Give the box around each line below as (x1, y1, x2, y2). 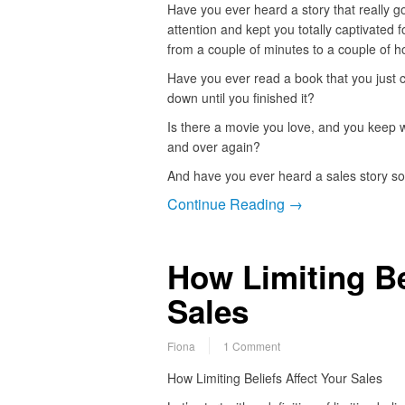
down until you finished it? (166, 89, 315, 108)
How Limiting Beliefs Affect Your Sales (166, 369, 382, 388)
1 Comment (222, 338, 280, 354)
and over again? (166, 137, 260, 156)
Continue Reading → (166, 193, 303, 215)
